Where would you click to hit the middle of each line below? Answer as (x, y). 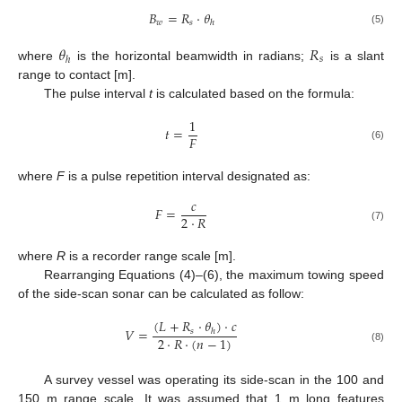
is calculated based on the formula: (253, 93)
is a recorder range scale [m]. (151, 256)
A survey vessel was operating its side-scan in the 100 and (214, 379)
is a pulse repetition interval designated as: (188, 176)
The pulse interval (96, 93)
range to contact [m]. (77, 74)
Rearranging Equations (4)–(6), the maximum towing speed (214, 275)
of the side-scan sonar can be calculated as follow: (161, 294)
